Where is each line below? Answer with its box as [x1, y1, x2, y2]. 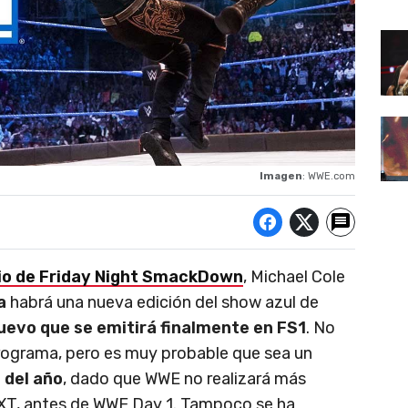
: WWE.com [302, 169, 355, 182]
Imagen [260, 169, 302, 182]
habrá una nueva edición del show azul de [10, 291, 319, 312]
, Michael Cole [243, 266, 345, 287]
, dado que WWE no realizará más [63, 368, 306, 389]
